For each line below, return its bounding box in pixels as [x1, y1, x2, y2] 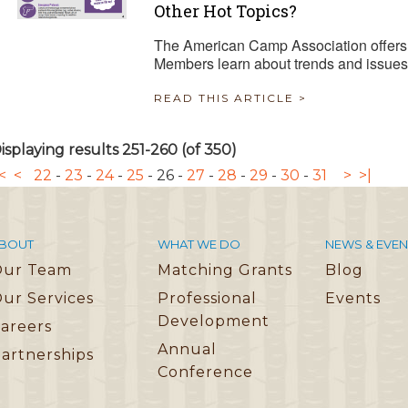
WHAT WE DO [158, 236, 240, 251]
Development [158, 311, 270, 330]
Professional [158, 289, 257, 307]
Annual [158, 340, 217, 358]
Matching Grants [158, 260, 292, 279]
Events [325, 289, 381, 307]
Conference [158, 362, 253, 381]
